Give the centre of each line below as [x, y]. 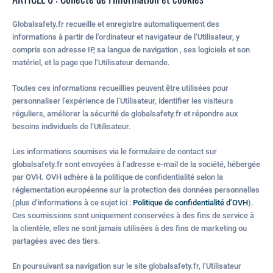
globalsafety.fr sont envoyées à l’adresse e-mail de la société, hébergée [136, 164]
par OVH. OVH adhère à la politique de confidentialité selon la [118, 177]
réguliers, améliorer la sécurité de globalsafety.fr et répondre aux [125, 113]
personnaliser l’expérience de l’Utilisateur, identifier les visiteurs [123, 101]
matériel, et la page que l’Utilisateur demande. [91, 63]
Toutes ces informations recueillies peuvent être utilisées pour [120, 88]
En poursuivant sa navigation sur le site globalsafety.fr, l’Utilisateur [127, 266]
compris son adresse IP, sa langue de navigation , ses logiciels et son [131, 50]
